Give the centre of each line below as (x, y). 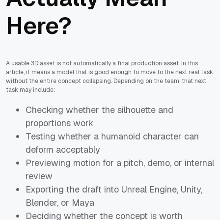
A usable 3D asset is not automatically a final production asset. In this (102, 64)
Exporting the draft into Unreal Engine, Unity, (114, 190)
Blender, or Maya (60, 203)
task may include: (30, 90)
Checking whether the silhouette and (99, 110)
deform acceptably (63, 150)
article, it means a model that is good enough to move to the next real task (110, 72)
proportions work (59, 123)
